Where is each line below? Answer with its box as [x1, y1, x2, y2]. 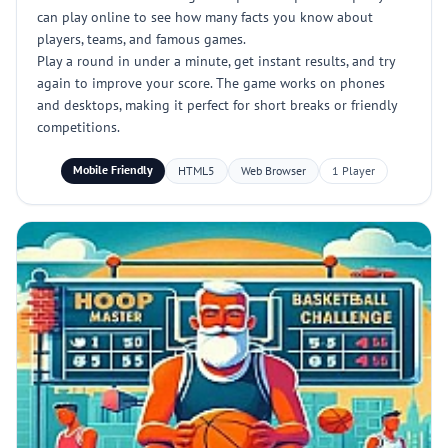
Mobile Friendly [72, 162, 153, 177]
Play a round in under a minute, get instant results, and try [37, 52, 395, 70]
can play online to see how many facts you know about [37, 8, 373, 26]
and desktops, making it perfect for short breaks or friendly [37, 96, 397, 114]
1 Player [331, 163, 375, 178]
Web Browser [240, 163, 306, 178]
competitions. [37, 118, 120, 136]
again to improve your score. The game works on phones [37, 74, 385, 92]
